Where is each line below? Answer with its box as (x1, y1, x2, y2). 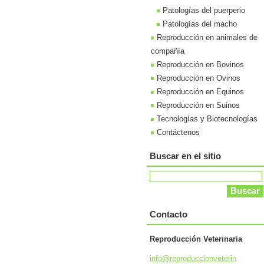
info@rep (150, 254, 180, 263)
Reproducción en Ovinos (157, 74, 240, 82)
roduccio (180, 254, 209, 263)
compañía (151, 47, 184, 55)
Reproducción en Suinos (157, 101, 240, 110)
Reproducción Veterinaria (150, 235, 242, 243)
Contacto (150, 209, 187, 219)
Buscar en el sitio (150, 151, 221, 161)
